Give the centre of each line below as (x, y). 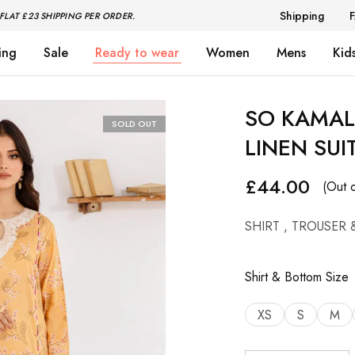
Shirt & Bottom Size (296, 277)
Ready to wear (137, 53)
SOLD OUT (134, 124)
